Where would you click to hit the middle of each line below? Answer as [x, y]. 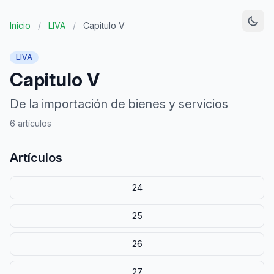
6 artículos [31, 123]
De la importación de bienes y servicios [119, 104]
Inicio [20, 25]
